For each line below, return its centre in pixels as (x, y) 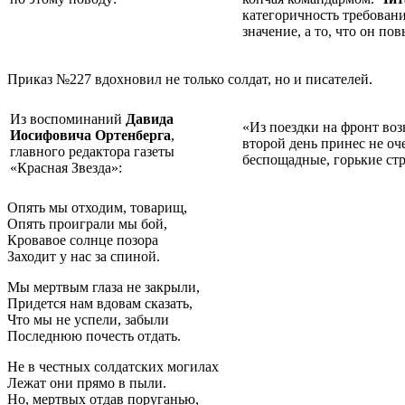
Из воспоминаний (68, 118)
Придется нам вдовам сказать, (100, 303)
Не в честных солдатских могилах (115, 366)
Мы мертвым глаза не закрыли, (104, 287)
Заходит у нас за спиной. (84, 256)
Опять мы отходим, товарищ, (97, 207)
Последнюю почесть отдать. (94, 335)
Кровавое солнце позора (83, 240)
